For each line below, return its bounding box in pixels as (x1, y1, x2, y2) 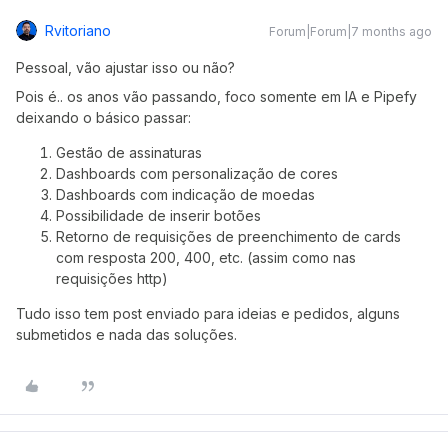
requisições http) (56, 269, 168, 287)
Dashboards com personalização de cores (56, 164, 338, 182)
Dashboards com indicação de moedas (56, 185, 315, 203)
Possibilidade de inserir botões (56, 206, 261, 224)
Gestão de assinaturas (56, 143, 202, 161)
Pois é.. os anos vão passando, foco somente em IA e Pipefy (16, 87, 417, 105)
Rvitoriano (45, 21, 111, 39)
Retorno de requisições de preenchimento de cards (56, 227, 401, 245)
